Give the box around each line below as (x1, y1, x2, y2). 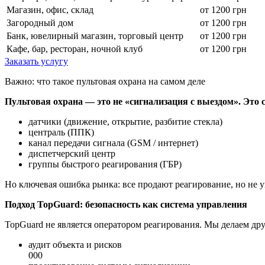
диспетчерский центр (28, 148, 115, 159)
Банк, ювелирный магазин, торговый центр (7, 31, 183, 41)
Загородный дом (7, 18, 73, 28)
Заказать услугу (5, 56, 68, 67)
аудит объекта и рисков (28, 240, 122, 250)
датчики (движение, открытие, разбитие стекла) (28, 117, 222, 127)
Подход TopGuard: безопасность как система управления (5, 199, 247, 210)
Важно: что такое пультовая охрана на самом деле (5, 76, 205, 87)
